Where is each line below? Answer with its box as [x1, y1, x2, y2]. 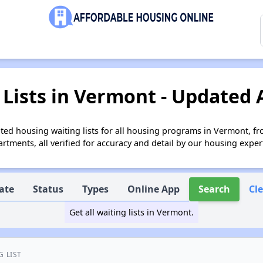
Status [33, 183, 64, 195]
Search [198, 183, 231, 195]
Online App [127, 183, 180, 195]
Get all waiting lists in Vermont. [69, 207, 194, 218]
